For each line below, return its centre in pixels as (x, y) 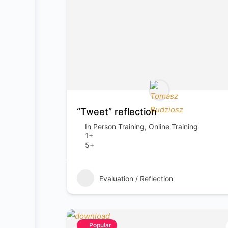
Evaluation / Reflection (136, 178)
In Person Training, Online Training (141, 126)
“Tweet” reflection (117, 112)
